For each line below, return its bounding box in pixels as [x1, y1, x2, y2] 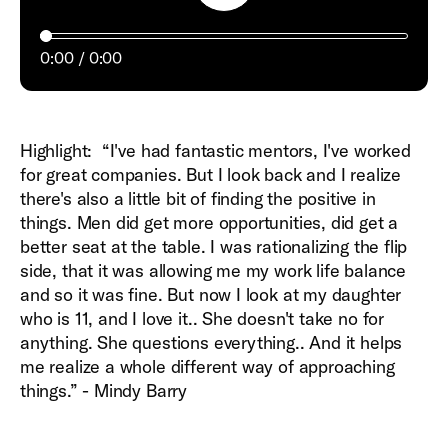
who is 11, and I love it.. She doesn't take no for [20, 307, 385, 330]
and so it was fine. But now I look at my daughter [20, 283, 402, 306]
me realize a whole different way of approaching [20, 355, 395, 378]
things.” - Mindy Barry [20, 379, 188, 402]
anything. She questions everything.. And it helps [20, 331, 403, 354]
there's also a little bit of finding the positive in [20, 187, 376, 210]
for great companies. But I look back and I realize [20, 163, 402, 186]
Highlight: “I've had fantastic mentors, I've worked [20, 139, 411, 162]
